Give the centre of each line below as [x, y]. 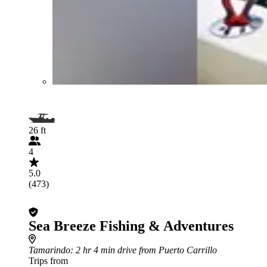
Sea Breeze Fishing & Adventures [131, 226]
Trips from [48, 260]
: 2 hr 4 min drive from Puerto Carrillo [144, 250]
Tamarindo [49, 250]
